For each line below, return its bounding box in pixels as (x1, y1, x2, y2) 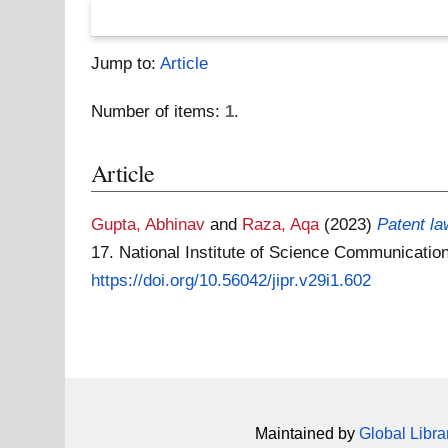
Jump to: (91, 53, 161, 73)
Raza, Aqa (242, 214, 320, 234)
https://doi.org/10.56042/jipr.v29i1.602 (91, 270, 372, 290)
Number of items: (91, 101, 226, 121)
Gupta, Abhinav (91, 214, 206, 234)
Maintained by (254, 424, 359, 442)
